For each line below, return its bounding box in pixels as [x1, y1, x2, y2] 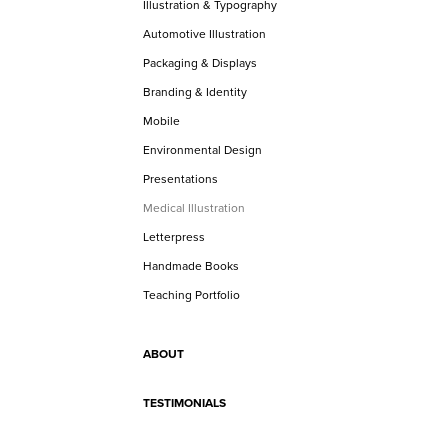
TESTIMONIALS [143, 394, 226, 411]
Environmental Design [143, 141, 262, 158]
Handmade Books [143, 257, 239, 274]
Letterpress [143, 228, 205, 245]
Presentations [143, 170, 218, 187]
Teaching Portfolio [143, 286, 240, 303]
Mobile [143, 112, 180, 129]
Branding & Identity [143, 83, 247, 100]
